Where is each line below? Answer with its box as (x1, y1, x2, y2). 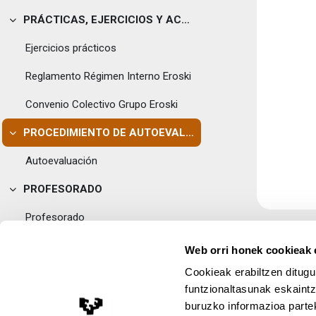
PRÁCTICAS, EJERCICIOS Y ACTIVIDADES (181, 13, 190, 26)
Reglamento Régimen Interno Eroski (25, 70, 191, 83)
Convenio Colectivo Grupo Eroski (25, 98, 178, 111)
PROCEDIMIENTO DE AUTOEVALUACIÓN (185, 126, 194, 139)
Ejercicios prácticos (25, 42, 116, 54)
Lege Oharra (222, 303, 277, 314)
